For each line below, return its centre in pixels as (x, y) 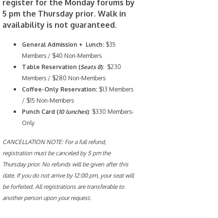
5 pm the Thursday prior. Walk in (64, 14)
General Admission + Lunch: (64, 45)
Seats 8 (91, 67)
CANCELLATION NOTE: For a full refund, (54, 142)
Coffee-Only (41, 90)
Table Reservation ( (51, 67)
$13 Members (116, 90)
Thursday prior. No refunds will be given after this (66, 164)
